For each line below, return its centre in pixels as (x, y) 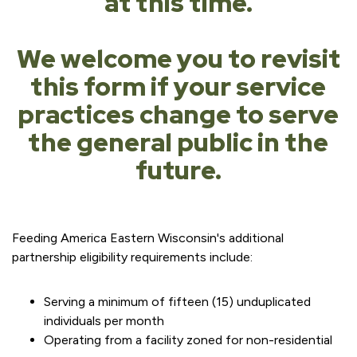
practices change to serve (178, 114)
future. (178, 170)
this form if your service (178, 86)
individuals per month (104, 321)
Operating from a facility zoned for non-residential (188, 340)
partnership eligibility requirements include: (132, 257)
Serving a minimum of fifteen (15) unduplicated (177, 302)
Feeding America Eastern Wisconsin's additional (148, 238)
